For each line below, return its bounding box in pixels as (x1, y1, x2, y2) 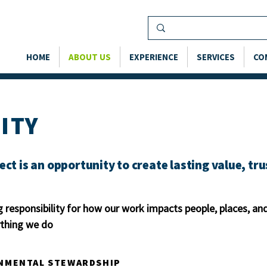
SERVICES (197, 51, 235, 63)
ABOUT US (69, 51, 111, 63)
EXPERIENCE (129, 51, 178, 63)
